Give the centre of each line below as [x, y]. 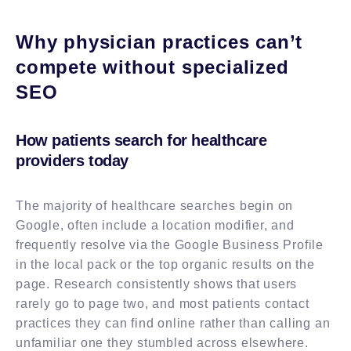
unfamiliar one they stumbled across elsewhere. [162, 342]
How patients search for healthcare [141, 140]
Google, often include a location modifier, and [155, 225]
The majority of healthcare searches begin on [155, 205]
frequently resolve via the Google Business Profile [170, 244]
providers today [72, 160]
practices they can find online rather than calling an [173, 323]
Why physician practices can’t [159, 42]
